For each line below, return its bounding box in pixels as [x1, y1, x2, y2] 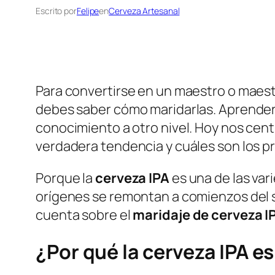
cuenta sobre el [36, 206, 133, 225]
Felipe [76, 5, 99, 17]
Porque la [36, 169, 95, 188]
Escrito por [36, 5, 77, 17]
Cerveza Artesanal [109, 5, 180, 17]
